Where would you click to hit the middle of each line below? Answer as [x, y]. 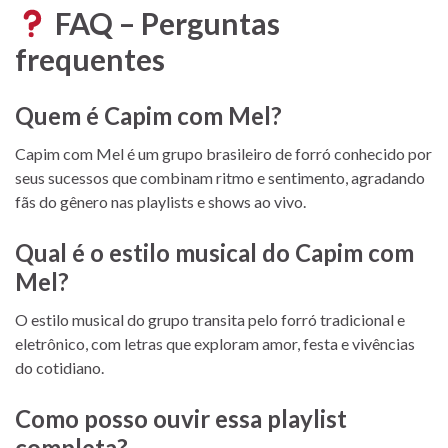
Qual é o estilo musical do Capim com [214, 252]
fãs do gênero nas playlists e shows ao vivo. [160, 201]
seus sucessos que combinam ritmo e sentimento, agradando [220, 177]
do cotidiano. [59, 367]
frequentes [90, 58]
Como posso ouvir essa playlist [181, 418]
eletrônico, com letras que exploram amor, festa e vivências [215, 343]
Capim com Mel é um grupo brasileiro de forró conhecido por [223, 153]
